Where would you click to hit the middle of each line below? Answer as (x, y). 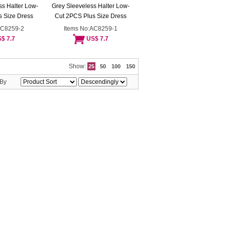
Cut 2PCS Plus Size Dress (90, 16)
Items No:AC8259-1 (90, 29)
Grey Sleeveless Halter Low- (90, 6)
